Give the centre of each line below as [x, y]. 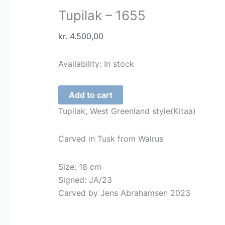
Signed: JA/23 [85, 180]
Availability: [80, 64]
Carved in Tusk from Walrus [111, 139]
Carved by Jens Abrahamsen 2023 [124, 193]
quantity [73, 130]
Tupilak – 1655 [102, 15]
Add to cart [91, 95]
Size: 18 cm [80, 166]
